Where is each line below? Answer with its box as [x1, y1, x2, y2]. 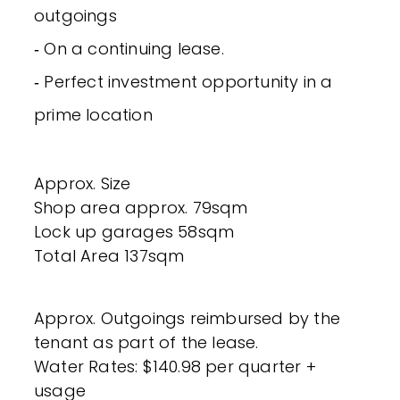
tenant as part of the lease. [34, 330, 259, 354]
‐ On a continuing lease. [34, 37, 224, 60]
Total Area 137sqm [34, 244, 185, 267]
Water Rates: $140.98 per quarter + [34, 354, 316, 378]
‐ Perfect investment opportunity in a [34, 70, 333, 93]
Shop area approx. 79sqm [34, 196, 248, 219]
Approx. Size [34, 171, 131, 195]
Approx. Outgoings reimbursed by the [34, 306, 341, 329]
